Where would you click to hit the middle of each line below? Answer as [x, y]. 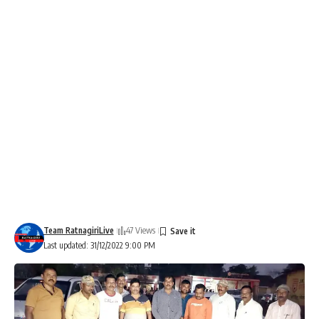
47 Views [140, 230]
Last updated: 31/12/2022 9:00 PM [99, 245]
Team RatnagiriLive [78, 230]
